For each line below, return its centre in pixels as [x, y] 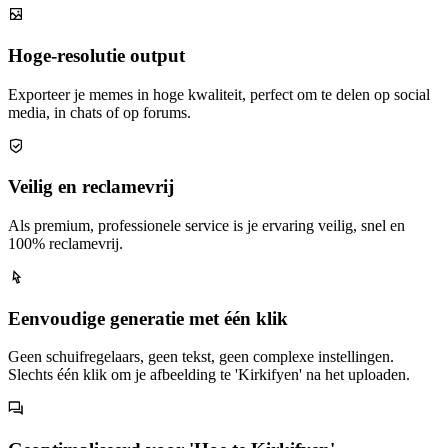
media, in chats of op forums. [99, 112]
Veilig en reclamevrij [91, 187]
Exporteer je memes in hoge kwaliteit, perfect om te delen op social [219, 94]
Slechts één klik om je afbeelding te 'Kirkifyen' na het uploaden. [209, 375]
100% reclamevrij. [65, 243]
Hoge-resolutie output [96, 55]
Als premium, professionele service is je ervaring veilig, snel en [206, 225]
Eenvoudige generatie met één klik [148, 318]
